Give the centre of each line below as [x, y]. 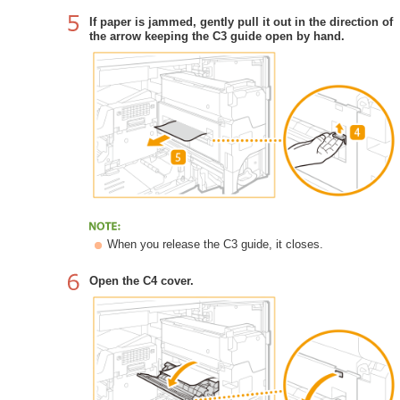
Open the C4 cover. [142, 280]
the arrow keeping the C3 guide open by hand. [217, 36]
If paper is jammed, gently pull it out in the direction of [241, 21]
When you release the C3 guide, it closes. [215, 244]
